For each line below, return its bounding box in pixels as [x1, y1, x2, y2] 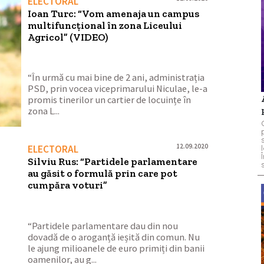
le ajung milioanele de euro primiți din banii [28, 242, 205, 255]
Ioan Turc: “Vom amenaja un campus [28, 7, 200, 19]
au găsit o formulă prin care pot [28, 167, 178, 180]
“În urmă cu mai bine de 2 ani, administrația [28, 71, 205, 84]
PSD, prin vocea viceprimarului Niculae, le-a [28, 82, 208, 95]
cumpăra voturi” [28, 179, 108, 192]
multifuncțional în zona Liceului [28, 19, 183, 31]
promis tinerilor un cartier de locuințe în [28, 94, 192, 107]
